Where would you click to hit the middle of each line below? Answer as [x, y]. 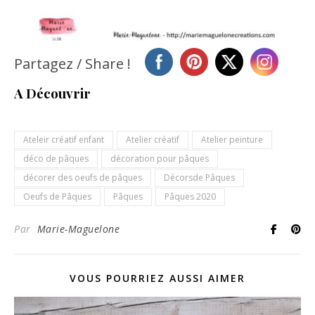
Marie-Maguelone [78, 229]
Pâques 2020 [190, 197]
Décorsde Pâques [199, 178]
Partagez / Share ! [72, 64]
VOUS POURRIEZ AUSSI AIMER [157, 278]
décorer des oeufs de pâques [83, 178]
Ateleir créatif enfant [64, 140]
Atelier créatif [153, 140]
